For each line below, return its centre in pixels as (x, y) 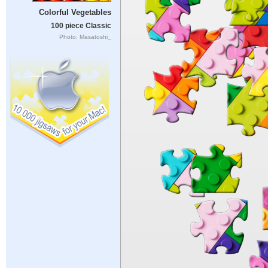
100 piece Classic (81, 25)
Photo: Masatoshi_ (85, 36)
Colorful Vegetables (75, 13)
